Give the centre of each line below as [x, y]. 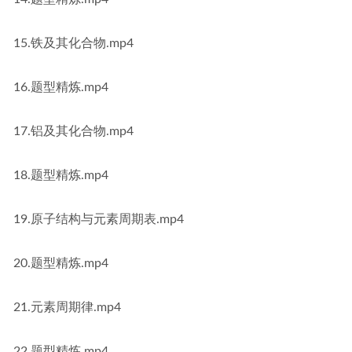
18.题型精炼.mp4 [61, 175]
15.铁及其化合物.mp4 [73, 43]
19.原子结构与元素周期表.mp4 [99, 219]
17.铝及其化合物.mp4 [73, 131]
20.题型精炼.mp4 [61, 263]
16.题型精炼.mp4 [61, 87]
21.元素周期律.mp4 [67, 307]
